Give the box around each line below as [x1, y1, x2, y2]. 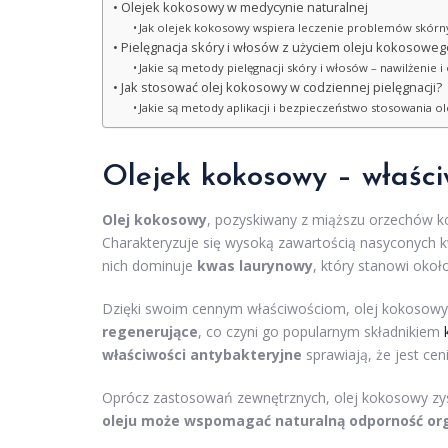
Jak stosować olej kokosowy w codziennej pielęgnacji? [120, 79, 442, 96]
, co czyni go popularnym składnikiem [198, 322, 444, 341]
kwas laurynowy [197, 256, 313, 275]
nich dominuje [102, 256, 197, 275]
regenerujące [102, 322, 198, 341]
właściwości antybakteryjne [102, 345, 302, 364]
